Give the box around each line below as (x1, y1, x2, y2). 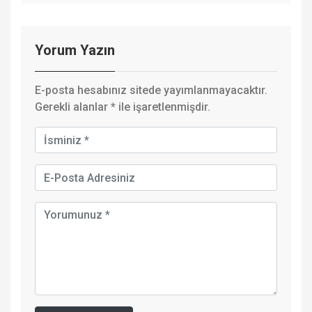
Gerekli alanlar (35, 100, 111, 114)
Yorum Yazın (35, 42, 115, 59)
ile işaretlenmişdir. (116, 100, 210, 114)
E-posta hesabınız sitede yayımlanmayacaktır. (35, 84, 267, 97)
